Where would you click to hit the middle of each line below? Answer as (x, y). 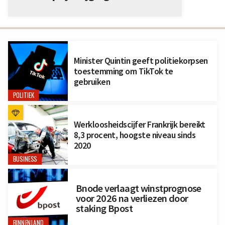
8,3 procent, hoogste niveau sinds (135, 135)
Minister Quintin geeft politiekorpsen (141, 61)
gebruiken (92, 82)
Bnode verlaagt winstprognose (138, 189)
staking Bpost (104, 209)
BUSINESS (25, 159)
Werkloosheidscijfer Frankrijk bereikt (139, 124)
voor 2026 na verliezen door (132, 199)
